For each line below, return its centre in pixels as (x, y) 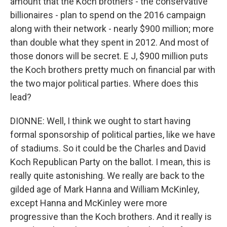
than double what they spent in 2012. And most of (110, 42)
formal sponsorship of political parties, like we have (113, 135)
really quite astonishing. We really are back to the (107, 176)
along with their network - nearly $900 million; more (112, 29)
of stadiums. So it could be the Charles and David (108, 148)
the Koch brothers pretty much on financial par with (113, 70)
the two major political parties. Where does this (104, 83)
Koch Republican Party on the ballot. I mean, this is (110, 162)
